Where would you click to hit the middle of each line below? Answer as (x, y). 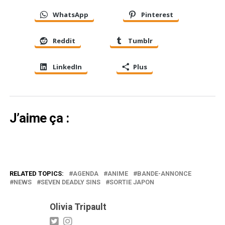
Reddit (64, 41)
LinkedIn (67, 67)
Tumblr (140, 41)
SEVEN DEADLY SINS (70, 182)
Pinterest (157, 15)
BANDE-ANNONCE (164, 174)
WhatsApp (70, 15)
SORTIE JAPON (132, 182)
